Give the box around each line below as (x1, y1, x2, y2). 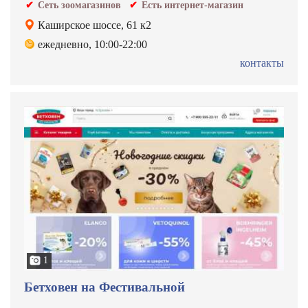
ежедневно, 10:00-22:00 (38, 38, 147, 50)
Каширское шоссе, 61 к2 (38, 19, 151, 31)
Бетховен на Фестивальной (24, 280, 185, 294)
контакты (240, 57, 284, 69)
